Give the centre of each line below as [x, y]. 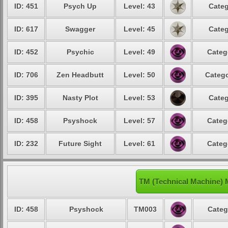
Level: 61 [139, 144]
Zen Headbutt [80, 75]
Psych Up [80, 6]
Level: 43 [139, 6]
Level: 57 [139, 121]
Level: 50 [139, 75]
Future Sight [80, 144]
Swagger [80, 29]
